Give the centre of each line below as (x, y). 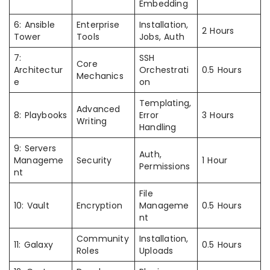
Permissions (165, 166)
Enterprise (98, 25)
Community (103, 239)
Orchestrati (164, 70)
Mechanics (100, 76)
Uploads (156, 251)
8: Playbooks (41, 115)
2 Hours (218, 31)
